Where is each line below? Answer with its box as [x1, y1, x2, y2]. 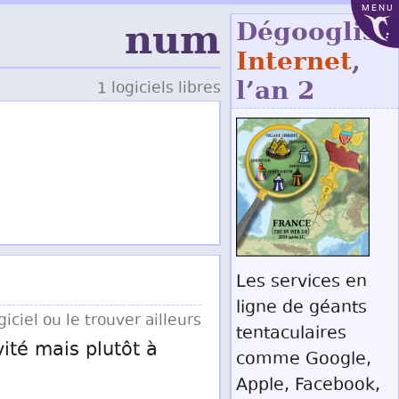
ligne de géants [236, 296, 367, 322]
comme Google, [236, 347, 371, 373]
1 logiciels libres [97, 77, 221, 101]
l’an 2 [236, 76, 314, 105]
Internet [236, 46, 352, 76]
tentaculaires [236, 322, 346, 347]
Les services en [236, 270, 367, 296]
